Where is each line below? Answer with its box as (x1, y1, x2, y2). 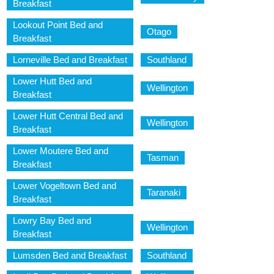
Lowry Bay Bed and (13, 215, 91, 226)
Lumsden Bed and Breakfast (13, 250, 127, 261)
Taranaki (147, 187, 180, 198)
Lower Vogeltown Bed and (13, 180, 116, 191)
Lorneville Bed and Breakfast (13, 54, 127, 65)
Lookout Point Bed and (13, 20, 103, 31)
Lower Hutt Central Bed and (13, 111, 123, 122)
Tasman (147, 152, 179, 163)
